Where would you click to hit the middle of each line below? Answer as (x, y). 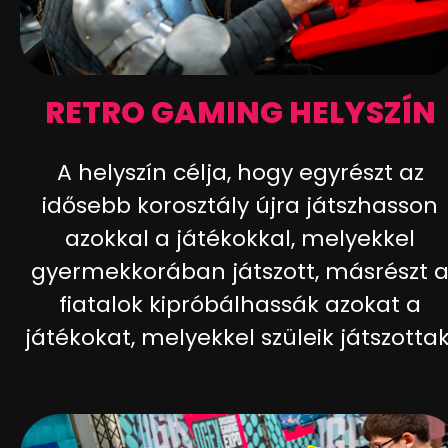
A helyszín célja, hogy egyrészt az (240, 172)
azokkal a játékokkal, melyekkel (240, 238)
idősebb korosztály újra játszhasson (240, 205)
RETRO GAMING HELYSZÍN (240, 112)
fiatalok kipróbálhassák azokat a (240, 304)
